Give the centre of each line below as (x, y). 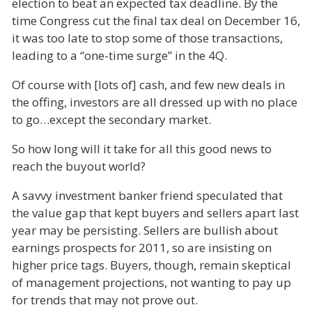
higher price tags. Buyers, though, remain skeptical (151, 265)
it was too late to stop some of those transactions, (147, 38)
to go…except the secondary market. (111, 119)
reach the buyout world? (79, 166)
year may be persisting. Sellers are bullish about (145, 230)
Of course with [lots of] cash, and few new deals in (148, 84)
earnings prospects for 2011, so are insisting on (142, 247)
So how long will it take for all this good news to (142, 148)
